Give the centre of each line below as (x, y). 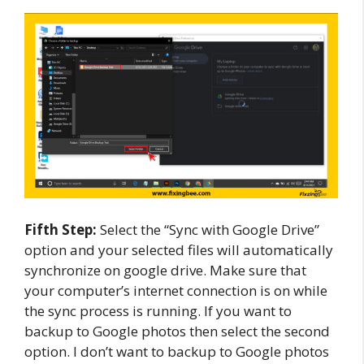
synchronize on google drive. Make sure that (165, 270)
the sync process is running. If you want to (158, 310)
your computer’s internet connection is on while (176, 290)
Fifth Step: (61, 229)
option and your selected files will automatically (179, 249)
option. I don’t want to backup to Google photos (177, 351)
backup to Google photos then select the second (177, 331)
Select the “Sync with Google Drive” (208, 229)
